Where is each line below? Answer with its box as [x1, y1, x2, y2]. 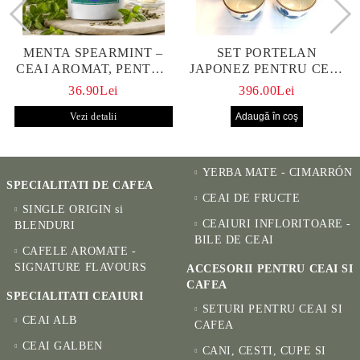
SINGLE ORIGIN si [22, 202, 124, 215]
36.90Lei [68, 83, 118, 97]
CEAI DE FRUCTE [202, 191, 301, 204]
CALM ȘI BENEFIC [35, 77, 152, 92]
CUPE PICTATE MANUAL [187, 93, 346, 108]
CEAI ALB [22, 313, 78, 326]
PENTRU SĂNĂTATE [28, 93, 158, 108]
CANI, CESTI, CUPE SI [202, 344, 326, 357]
